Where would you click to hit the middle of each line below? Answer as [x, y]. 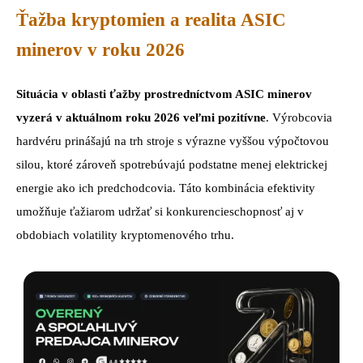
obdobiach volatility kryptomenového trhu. [125, 235]
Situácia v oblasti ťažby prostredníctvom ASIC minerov [164, 94]
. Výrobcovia [299, 118]
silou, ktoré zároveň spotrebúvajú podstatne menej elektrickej [172, 165]
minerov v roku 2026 [100, 49]
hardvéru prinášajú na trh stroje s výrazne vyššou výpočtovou [173, 141]
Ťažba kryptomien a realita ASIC [151, 19]
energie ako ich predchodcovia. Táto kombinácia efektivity [166, 188]
